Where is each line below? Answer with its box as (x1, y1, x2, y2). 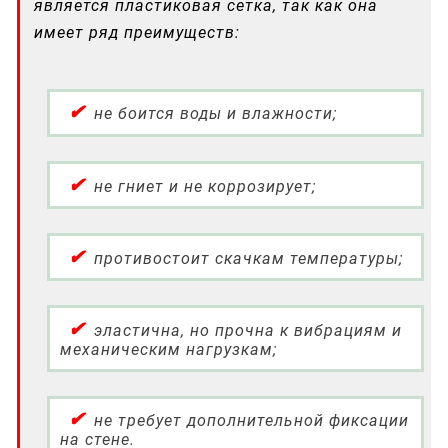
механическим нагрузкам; (59, 339, 277, 359)
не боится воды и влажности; (93, 104, 337, 124)
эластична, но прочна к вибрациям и (93, 320, 402, 340)
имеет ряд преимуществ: (34, 22, 240, 42)
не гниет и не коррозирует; (93, 176, 316, 196)
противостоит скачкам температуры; (93, 248, 403, 268)
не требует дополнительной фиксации (93, 411, 409, 431)
